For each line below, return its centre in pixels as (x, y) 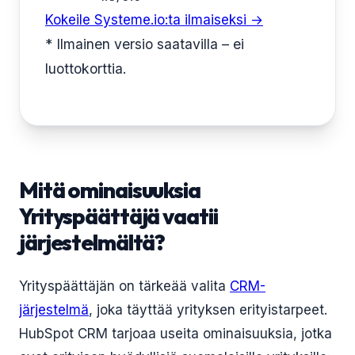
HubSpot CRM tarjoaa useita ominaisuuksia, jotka (176, 334)
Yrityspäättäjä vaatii (118, 216)
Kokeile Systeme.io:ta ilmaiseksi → (154, 20)
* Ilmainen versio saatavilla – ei (145, 44)
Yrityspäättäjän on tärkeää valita (124, 286)
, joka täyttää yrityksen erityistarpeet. (208, 310)
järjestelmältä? (92, 242)
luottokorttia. (86, 69)
